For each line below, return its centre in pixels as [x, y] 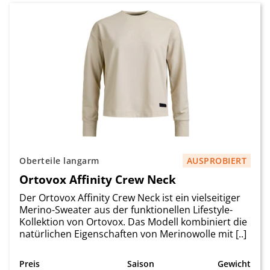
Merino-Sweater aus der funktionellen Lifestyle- [126, 210]
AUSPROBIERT [216, 161]
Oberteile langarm [59, 161]
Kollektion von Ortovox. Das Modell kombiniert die [133, 222]
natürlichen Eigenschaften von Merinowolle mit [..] [133, 234]
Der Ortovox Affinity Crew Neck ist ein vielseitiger [130, 198]
